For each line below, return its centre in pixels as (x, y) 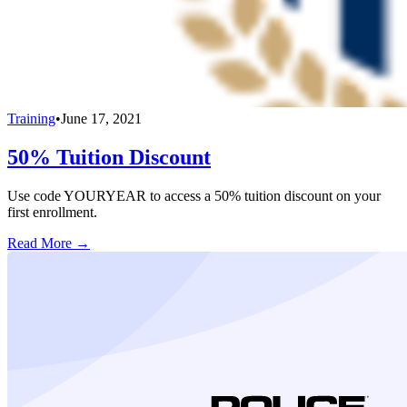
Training (31, 118)
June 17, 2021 (101, 118)
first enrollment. (52, 212)
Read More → (49, 243)
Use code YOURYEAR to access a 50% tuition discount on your (194, 195)
